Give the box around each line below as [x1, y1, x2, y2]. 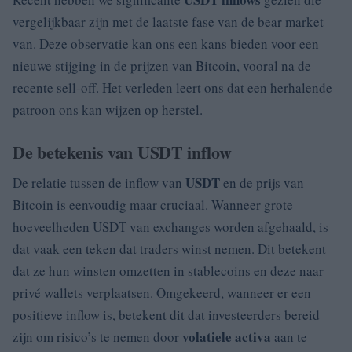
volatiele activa [182, 326, 271, 346]
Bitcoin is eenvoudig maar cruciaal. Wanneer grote [13, 195, 293, 214]
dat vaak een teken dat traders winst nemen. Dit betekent [13, 239, 326, 258]
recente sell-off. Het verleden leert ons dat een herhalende [13, 78, 332, 97]
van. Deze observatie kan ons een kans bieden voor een [13, 34, 319, 53]
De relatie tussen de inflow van [13, 173, 185, 192]
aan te [271, 327, 307, 346]
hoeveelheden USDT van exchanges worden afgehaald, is [13, 217, 328, 236]
